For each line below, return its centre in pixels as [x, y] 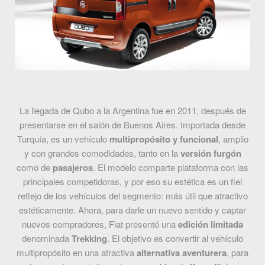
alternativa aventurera [180, 253]
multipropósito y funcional [164, 139]
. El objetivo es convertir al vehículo [175, 238]
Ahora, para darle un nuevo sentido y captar [162, 210]
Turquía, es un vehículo [63, 139]
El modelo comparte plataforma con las [173, 167]
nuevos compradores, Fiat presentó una [100, 224]
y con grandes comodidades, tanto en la [102, 153]
